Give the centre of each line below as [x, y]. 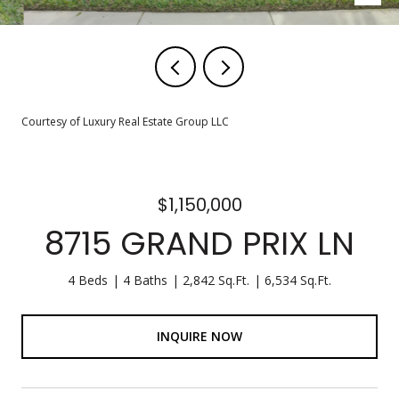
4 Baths [145, 280]
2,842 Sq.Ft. [216, 280]
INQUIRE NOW [199, 336]
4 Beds [88, 280]
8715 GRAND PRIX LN [199, 244]
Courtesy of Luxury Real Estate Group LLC [125, 122]
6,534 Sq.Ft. [298, 280]
